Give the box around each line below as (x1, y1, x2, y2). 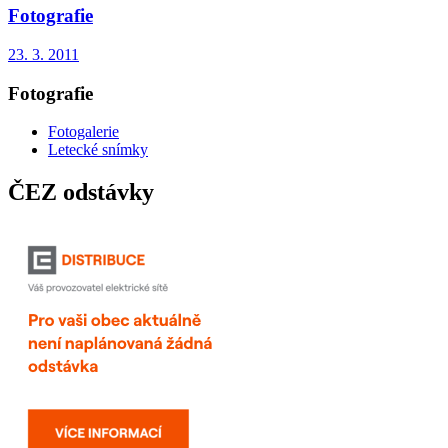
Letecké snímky (48, 141, 148, 159)
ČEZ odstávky (8, 179, 154, 206)
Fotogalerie (48, 123, 119, 141)
